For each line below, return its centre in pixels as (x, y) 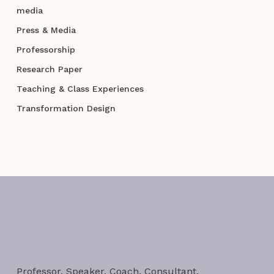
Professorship (46, 50)
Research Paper (49, 69)
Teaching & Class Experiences (80, 89)
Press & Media (46, 30)
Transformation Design (66, 109)
